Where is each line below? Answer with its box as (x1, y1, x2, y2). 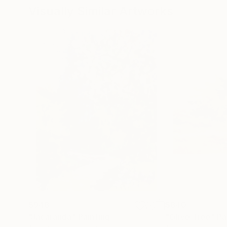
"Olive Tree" (165, 212, 215, 222)
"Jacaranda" (28, 212, 76, 222)
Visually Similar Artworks (28, 4, 173, 19)
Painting (78, 212, 110, 222)
